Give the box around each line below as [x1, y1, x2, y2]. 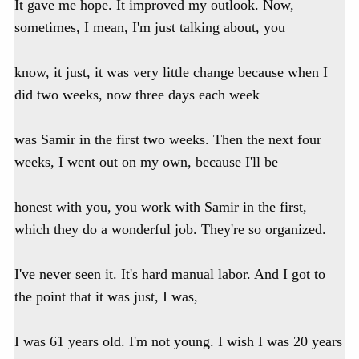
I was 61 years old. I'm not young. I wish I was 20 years [14, 333, 342, 350]
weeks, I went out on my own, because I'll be [14, 154, 278, 171]
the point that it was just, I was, [14, 288, 198, 305]
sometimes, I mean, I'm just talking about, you [14, 19, 285, 36]
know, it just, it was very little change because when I [14, 64, 328, 81]
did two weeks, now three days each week [14, 87, 260, 103]
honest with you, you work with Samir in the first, [14, 199, 307, 216]
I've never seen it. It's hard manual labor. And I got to [14, 266, 325, 283]
